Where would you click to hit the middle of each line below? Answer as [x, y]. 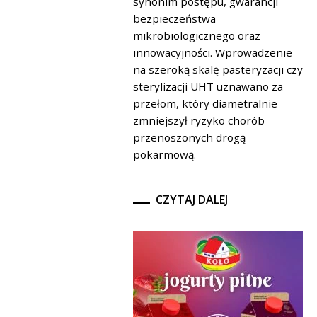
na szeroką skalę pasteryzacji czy [218, 70]
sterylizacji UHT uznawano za [208, 87]
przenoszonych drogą [189, 138]
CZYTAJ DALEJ [192, 200]
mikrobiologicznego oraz [197, 36]
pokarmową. [165, 155]
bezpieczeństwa [174, 19]
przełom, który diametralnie [205, 104]
